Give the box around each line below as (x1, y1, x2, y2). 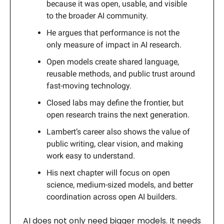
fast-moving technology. (46, 80, 131, 90)
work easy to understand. (46, 150, 135, 160)
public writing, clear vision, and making (46, 138, 183, 148)
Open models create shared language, (46, 56, 179, 66)
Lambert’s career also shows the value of (46, 126, 190, 136)
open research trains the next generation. (46, 109, 189, 119)
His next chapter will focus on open (46, 167, 170, 177)
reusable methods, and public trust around (46, 68, 195, 78)
